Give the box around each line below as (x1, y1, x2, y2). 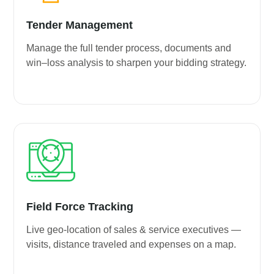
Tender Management (26, 18, 133, 31)
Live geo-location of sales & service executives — (26, 224, 242, 235)
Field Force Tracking (26, 200, 134, 213)
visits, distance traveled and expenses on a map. (26, 239, 237, 250)
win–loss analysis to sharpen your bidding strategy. (26, 57, 247, 68)
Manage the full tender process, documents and (26, 42, 232, 53)
